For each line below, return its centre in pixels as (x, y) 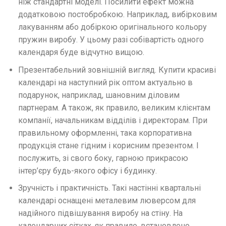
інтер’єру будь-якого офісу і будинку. (87, 171)
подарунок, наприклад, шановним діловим (99, 95)
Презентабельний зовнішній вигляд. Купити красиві (117, 70)
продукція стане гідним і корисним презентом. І (108, 145)
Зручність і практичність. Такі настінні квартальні (109, 188)
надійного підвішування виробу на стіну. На (100, 213)
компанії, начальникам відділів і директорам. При (112, 120)
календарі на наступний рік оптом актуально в (105, 82)
